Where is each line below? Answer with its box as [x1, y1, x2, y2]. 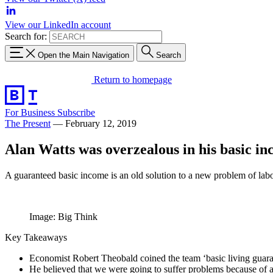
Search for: [5, 31, 47, 41]
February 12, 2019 [65, 118, 136, 129]
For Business [5, 107, 57, 118]
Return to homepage [94, 74, 172, 85]
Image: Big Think [29, 211, 97, 222]
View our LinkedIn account [5, 19, 111, 30]
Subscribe [57, 107, 95, 118]
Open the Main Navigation [38, 50, 129, 60]
